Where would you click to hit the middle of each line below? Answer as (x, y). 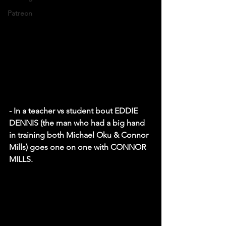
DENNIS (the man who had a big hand (78, 123)
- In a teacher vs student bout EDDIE (74, 110)
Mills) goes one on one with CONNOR (78, 147)
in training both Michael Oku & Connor (80, 135)
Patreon (20, 13)
